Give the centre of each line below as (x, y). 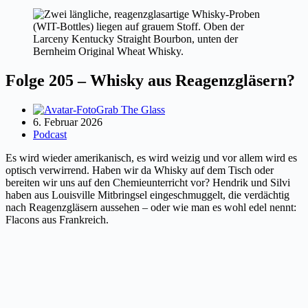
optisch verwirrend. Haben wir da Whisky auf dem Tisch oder (140, 170)
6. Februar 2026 (68, 122)
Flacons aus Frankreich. (57, 219)
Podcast (50, 134)
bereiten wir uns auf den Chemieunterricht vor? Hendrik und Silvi (148, 182)
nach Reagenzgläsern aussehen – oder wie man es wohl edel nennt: (151, 207)
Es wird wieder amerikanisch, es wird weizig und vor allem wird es (151, 157)
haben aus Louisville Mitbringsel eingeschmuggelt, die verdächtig (147, 195)
